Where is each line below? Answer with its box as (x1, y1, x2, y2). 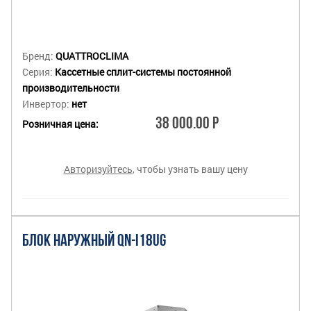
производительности (22, 81, 119, 94)
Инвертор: (22, 96, 72, 110)
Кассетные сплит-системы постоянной (55, 65, 231, 78)
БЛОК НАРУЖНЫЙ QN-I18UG (22, 233, 166, 250)
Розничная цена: (22, 117, 99, 131)
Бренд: (22, 49, 56, 62)
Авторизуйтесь (63, 162, 133, 176)
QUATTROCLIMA (56, 49, 128, 62)
